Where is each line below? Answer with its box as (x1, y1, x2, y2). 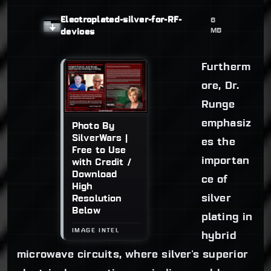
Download (72, 170, 117, 179)
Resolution (72, 194, 122, 203)
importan (201, 156, 250, 167)
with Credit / (72, 158, 132, 167)
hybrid (201, 231, 237, 242)
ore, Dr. (201, 81, 240, 92)
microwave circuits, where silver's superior (17, 250, 248, 261)
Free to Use (72, 146, 126, 155)
